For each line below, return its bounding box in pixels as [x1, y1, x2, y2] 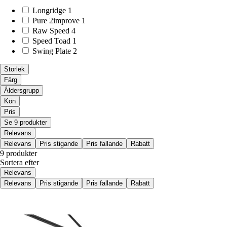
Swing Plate [32, 47, 71, 56]
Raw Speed [32, 26, 69, 35]
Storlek [4, 65, 25, 73]
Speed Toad [32, 36, 70, 46]
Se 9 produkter [4, 119, 47, 127]
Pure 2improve [32, 16, 80, 25]
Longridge [32, 6, 66, 15]
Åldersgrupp [4, 87, 39, 95]
